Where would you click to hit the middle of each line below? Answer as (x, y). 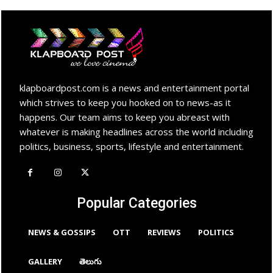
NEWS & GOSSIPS (62, 232)
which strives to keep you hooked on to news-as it (125, 103)
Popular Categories (136, 204)
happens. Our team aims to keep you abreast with (125, 117)
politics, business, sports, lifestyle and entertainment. (132, 147)
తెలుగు (90, 262)
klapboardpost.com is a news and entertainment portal (134, 88)
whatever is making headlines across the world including (136, 132)
